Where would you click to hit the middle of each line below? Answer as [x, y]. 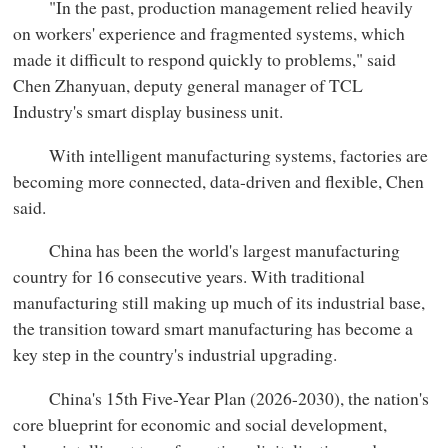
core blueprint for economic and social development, [200, 423]
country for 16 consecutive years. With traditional [189, 276]
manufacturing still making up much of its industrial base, [219, 302]
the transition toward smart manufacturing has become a [213, 328]
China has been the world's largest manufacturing [207, 250]
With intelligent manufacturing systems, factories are [221, 154]
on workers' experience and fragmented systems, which [209, 33]
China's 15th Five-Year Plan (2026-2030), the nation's [221, 397]
